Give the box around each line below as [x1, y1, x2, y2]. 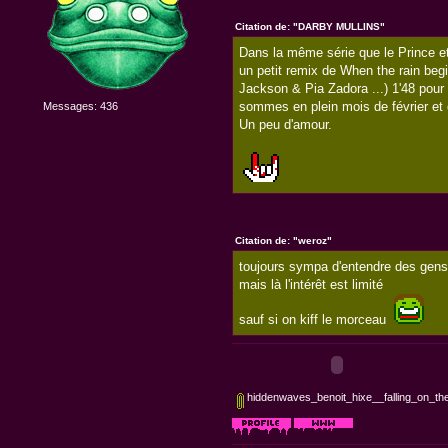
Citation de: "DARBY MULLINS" [234, 20, 385, 32]
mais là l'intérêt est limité [239, 276, 384, 292]
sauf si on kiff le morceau [239, 311, 395, 327]
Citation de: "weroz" [234, 235, 332, 246]
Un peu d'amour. [239, 116, 333, 132]
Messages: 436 [43, 100, 119, 113]
